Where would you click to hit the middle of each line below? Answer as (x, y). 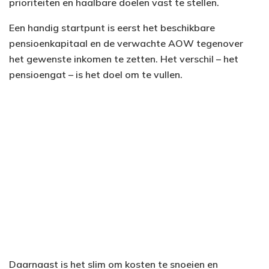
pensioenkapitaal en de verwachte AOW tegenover (126, 43)
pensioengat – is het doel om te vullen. (96, 74)
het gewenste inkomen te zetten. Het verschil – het (124, 59)
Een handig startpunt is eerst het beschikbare (112, 27)
